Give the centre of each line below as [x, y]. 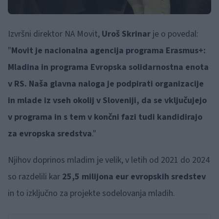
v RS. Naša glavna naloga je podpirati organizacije [106, 84]
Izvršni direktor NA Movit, [55, 34]
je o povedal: [175, 34]
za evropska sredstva [50, 133]
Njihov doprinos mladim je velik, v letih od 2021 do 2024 [109, 160]
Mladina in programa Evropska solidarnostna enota [108, 67]
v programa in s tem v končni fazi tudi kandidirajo [105, 117]
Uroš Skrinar [127, 34]
